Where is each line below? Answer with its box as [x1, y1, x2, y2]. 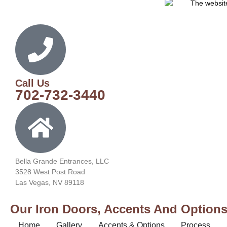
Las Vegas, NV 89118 [15, 178, 84, 186]
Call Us [15, 77, 50, 89]
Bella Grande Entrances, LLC [15, 157, 109, 165]
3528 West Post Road [15, 167, 85, 176]
